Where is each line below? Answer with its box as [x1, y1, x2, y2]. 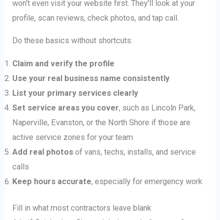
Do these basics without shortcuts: [12, 36, 133, 46]
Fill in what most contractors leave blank [12, 203, 152, 213]
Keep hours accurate [12, 176, 92, 186]
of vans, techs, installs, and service [73, 147, 196, 157]
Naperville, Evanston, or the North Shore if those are [12, 117, 191, 127]
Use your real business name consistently [12, 73, 170, 83]
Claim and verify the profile [12, 58, 115, 68]
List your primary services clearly [12, 88, 138, 98]
